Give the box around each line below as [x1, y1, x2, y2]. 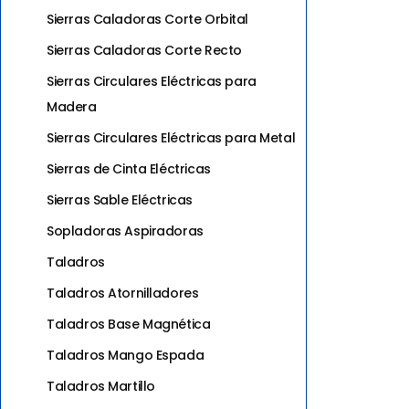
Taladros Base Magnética [47, 314, 211, 333]
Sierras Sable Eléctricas [47, 190, 193, 209]
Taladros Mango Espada [47, 345, 204, 364]
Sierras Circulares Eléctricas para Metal [47, 128, 296, 147]
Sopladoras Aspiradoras [47, 221, 204, 240]
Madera [47, 97, 97, 116]
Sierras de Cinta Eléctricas [47, 159, 211, 178]
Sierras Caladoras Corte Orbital [47, 9, 249, 28]
